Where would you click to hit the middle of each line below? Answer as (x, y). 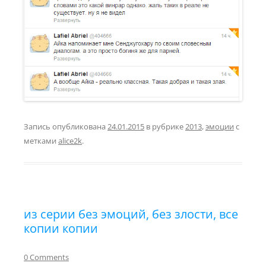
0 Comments (46, 257)
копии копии (61, 229)
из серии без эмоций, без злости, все (131, 214)
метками (41, 141)
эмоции (220, 127)
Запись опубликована (66, 127)
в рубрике (165, 127)
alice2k (70, 141)
